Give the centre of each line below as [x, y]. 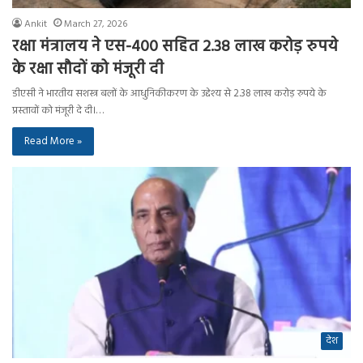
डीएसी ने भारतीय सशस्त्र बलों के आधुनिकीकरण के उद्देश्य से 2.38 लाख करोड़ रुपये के [169, 94]
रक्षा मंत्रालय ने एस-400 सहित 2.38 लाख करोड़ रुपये [175, 47]
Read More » [53, 142]
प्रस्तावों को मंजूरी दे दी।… [58, 111]
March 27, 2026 [96, 25]
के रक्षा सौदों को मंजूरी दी [88, 70]
